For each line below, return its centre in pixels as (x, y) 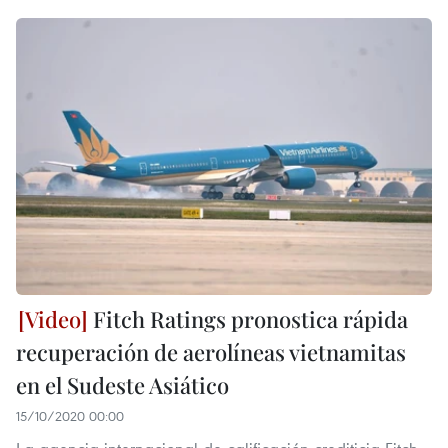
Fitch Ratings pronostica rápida (248, 319)
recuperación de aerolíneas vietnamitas (211, 352)
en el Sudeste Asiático (122, 385)
